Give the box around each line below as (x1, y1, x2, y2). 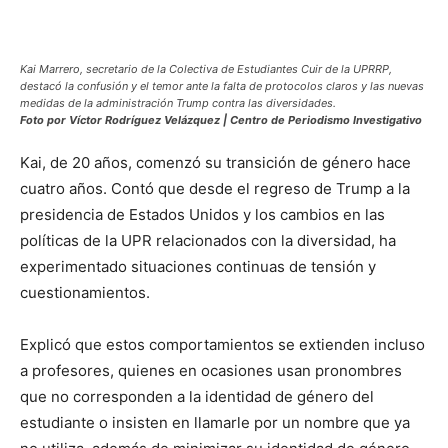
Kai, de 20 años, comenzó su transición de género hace (20, 152, 411, 172)
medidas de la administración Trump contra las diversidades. (20, 95, 336, 110)
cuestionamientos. (20, 282, 150, 302)
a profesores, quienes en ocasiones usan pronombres (20, 360, 402, 380)
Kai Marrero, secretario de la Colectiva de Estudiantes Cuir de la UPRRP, (20, 61, 392, 76)
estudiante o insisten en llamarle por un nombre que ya (20, 412, 410, 432)
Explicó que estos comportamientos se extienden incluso (20, 334, 425, 354)
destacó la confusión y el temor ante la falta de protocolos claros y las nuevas (20, 78, 424, 93)
